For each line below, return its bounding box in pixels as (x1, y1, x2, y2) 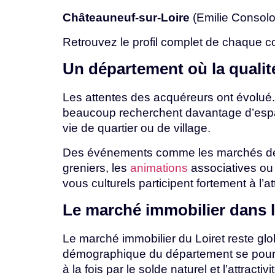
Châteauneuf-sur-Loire (63, 11, 190, 25)
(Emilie (190, 11, 231, 25)
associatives (188, 161, 260, 174)
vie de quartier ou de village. (63, 122, 211, 135)
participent (139, 176, 196, 190)
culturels (91, 176, 139, 190)
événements (87, 145, 156, 159)
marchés (217, 145, 266, 159)
